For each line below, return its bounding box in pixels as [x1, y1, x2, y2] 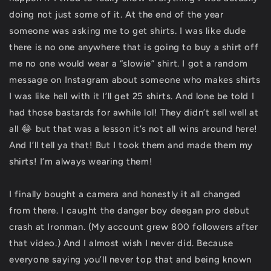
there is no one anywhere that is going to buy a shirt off [9, 42, 259, 53]
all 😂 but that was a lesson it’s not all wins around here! [9, 123, 258, 134]
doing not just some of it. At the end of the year [9, 9, 224, 20]
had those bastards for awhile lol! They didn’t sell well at [9, 107, 259, 118]
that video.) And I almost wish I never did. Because [9, 238, 233, 249]
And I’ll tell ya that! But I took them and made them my [9, 140, 253, 151]
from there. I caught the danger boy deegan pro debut [9, 205, 250, 216]
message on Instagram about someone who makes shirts [9, 74, 261, 85]
